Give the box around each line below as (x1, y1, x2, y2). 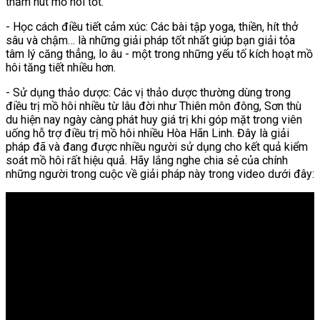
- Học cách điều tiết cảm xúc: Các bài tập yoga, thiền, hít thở (6, 20, 298, 34)
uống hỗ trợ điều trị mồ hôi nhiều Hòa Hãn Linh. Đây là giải (6, 126, 289, 141)
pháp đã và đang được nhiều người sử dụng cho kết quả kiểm (6, 140, 308, 154)
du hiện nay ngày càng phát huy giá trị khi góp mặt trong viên (6, 113, 302, 127)
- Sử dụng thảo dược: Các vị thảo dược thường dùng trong (6, 86, 291, 100)
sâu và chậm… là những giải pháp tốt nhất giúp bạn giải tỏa (6, 34, 295, 48)
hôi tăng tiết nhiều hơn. (6, 61, 116, 75)
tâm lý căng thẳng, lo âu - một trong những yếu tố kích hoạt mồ (6, 47, 313, 61)
